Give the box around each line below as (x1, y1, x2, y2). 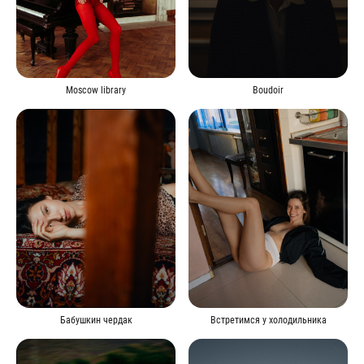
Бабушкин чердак (59, 314, 132, 326)
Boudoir (253, 84, 284, 96)
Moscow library (66, 84, 126, 96)
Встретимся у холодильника (210, 314, 327, 326)
